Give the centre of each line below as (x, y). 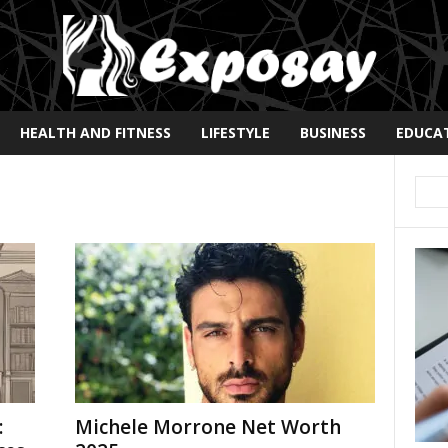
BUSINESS (332, 132)
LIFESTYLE (235, 132)
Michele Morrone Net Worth (207, 426)
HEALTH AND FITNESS (95, 132)
